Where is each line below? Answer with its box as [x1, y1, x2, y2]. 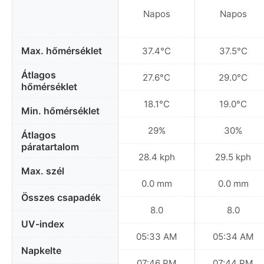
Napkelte [21, 245, 61, 257]
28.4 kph [138, 151, 175, 163]
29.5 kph [215, 151, 251, 163]
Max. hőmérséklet [21, 45, 102, 57]
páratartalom [21, 141, 79, 153]
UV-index [21, 218, 64, 230]
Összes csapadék [21, 192, 101, 204]
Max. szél [21, 165, 64, 177]
